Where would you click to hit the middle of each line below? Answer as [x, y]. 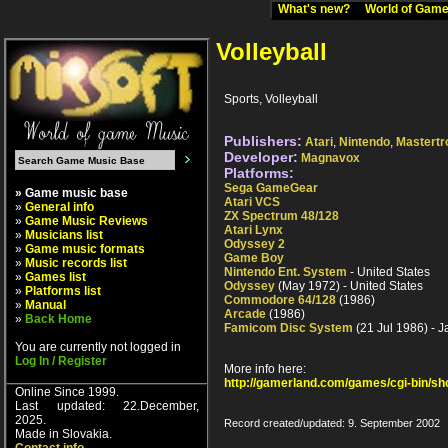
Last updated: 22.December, [107, 406]
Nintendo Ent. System [285, 272]
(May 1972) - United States [349, 286]
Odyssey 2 [254, 244]
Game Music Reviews [86, 221]
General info [59, 207]
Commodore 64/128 [280, 300]
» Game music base [71, 193]
